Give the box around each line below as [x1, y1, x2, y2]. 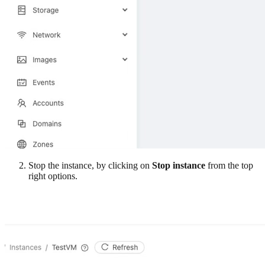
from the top [205, 160, 253, 170]
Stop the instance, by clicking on [28, 160, 152, 170]
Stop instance [152, 160, 205, 170]
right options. [28, 170, 77, 181]
